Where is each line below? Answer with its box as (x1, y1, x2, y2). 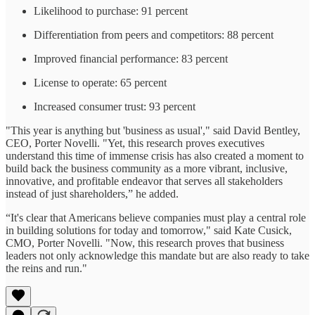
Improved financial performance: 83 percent (34, 52, 228, 65)
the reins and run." (6, 262, 87, 274)
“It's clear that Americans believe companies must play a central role (6, 211, 306, 224)
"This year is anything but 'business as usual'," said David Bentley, (6, 124, 300, 136)
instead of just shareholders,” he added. (6, 187, 179, 200)
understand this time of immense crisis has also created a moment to (6, 149, 304, 162)
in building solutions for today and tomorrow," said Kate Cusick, (6, 224, 292, 236)
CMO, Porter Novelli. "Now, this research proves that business (6, 236, 284, 249)
